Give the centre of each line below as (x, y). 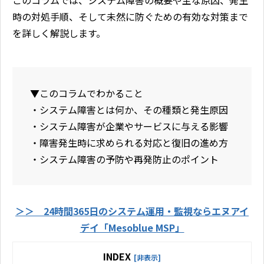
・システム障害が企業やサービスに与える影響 (129, 126)
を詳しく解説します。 (59, 33)
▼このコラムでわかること (87, 93)
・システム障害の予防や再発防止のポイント (124, 159)
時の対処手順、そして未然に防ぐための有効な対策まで (130, 17)
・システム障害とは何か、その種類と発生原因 (129, 110)
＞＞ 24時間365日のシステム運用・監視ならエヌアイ (132, 211)
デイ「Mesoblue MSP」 (132, 228)
